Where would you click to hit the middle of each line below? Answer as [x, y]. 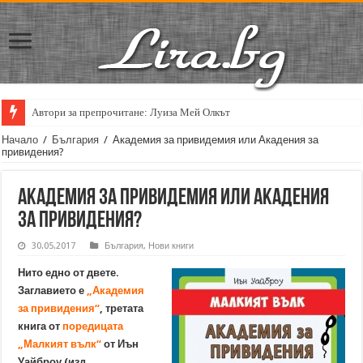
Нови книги [171, 246]
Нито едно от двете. [69, 273]
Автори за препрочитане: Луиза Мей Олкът [131, 112]
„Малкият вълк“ [60, 344]
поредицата [93, 326]
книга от [41, 326]
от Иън [120, 344]
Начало [20, 140]
